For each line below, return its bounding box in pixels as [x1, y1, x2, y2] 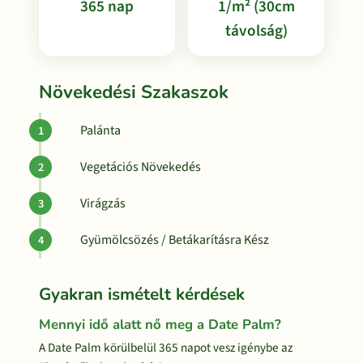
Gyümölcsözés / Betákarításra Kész [80, 231, 269, 249]
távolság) [224, 19, 288, 42]
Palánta [80, 122, 121, 139]
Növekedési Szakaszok [39, 79, 228, 105]
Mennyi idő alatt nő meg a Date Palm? [39, 315, 281, 334]
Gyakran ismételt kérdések [39, 283, 245, 305]
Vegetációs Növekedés [80, 158, 201, 176]
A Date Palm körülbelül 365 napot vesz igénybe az [39, 339, 293, 357]
